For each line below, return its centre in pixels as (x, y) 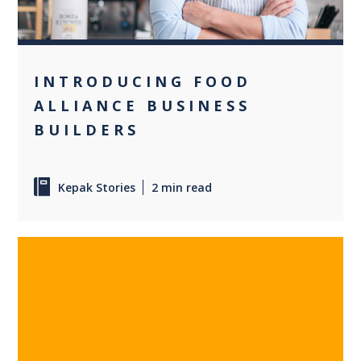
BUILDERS (87, 129)
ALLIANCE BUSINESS (143, 105)
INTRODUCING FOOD (143, 81)
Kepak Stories (97, 187)
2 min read (182, 187)
